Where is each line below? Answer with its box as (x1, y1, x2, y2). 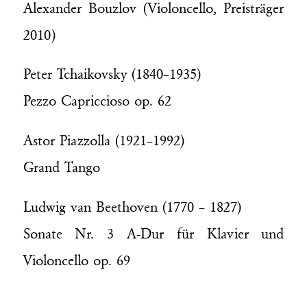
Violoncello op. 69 (23, 253, 130, 269)
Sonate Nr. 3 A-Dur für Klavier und (23, 226, 284, 242)
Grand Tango (23, 160, 100, 176)
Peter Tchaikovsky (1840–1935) (23, 67, 201, 83)
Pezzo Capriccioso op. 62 (23, 94, 171, 110)
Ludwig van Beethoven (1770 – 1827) (23, 199, 241, 215)
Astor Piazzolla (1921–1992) (23, 134, 184, 149)
